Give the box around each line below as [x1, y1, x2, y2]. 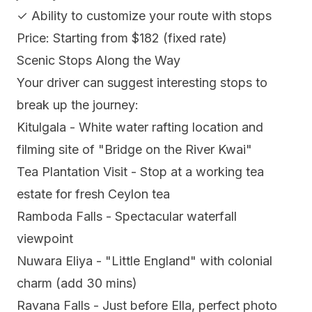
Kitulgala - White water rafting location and [17, 120, 263, 135]
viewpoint [17, 231, 73, 247]
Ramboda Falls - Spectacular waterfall [17, 209, 237, 224]
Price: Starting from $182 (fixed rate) [17, 31, 227, 46]
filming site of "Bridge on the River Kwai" [17, 142, 252, 157]
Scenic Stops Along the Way [17, 53, 180, 68]
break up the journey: [17, 97, 139, 113]
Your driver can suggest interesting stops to [17, 75, 267, 91]
